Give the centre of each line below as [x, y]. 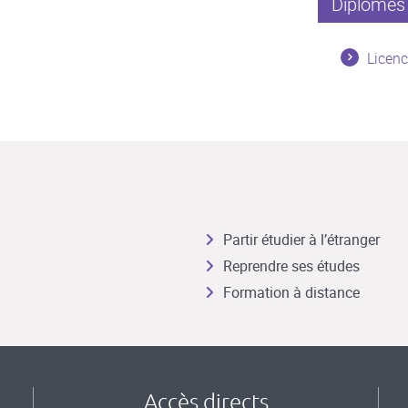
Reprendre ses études [291, 266]
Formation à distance [291, 292]
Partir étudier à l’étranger [301, 240]
